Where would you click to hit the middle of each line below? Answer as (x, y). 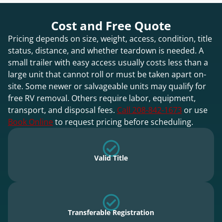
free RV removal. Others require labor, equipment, (102, 98)
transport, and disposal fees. (62, 110)
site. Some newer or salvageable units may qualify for (107, 86)
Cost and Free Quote (111, 25)
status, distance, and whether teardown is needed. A (106, 50)
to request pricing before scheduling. (123, 122)
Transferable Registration (111, 212)
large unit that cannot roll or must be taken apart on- (107, 74)
